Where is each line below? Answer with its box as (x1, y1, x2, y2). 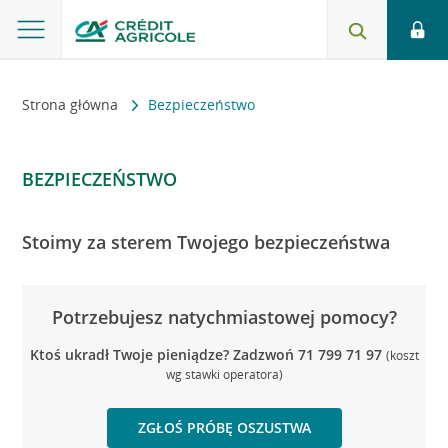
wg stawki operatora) (165, 366, 283, 382)
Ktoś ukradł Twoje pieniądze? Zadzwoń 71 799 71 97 (29, 345, 382, 364)
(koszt (385, 347, 419, 363)
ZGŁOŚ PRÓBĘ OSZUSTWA (137, 418, 311, 437)
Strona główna (22, 95, 123, 114)
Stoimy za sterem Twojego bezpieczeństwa (22, 230, 391, 254)
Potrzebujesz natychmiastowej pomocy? (51, 305, 397, 329)
